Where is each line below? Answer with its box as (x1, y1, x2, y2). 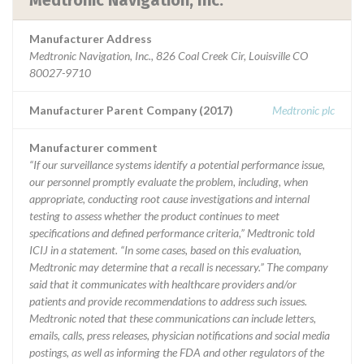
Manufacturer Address (29, 32, 152, 45)
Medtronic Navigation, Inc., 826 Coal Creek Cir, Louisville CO (29, 49, 308, 63)
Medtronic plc (272, 103, 335, 117)
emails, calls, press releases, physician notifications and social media (29, 328, 330, 342)
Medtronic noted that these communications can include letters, (29, 311, 316, 325)
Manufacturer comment (29, 141, 158, 154)
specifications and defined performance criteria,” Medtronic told (29, 226, 314, 240)
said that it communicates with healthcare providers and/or (29, 277, 297, 291)
